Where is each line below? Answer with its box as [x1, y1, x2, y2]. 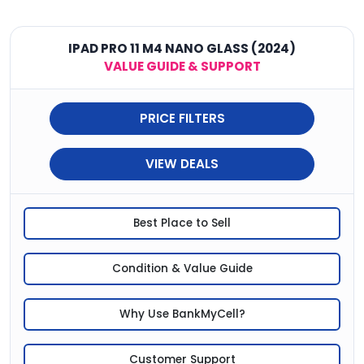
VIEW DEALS [145, 155, 219, 173]
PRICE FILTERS [139, 110, 225, 128]
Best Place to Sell [133, 215, 231, 232]
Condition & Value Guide [111, 261, 253, 277]
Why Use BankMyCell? [119, 306, 245, 323]
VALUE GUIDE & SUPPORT [103, 58, 261, 76]
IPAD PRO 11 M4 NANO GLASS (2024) [68, 40, 296, 58]
